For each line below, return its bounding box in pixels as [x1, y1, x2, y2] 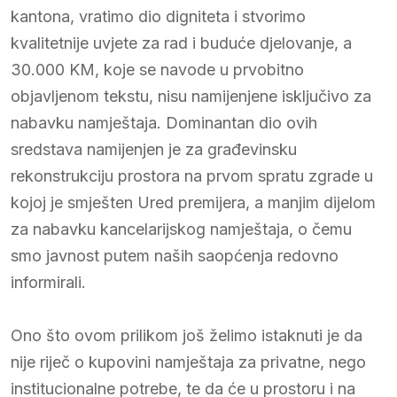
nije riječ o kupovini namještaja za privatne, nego [11, 352, 366, 371]
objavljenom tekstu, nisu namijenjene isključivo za [11, 86, 371, 105]
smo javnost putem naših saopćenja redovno [11, 245, 339, 265]
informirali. [11, 272, 86, 292]
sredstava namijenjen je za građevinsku [11, 139, 297, 159]
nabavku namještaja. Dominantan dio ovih [11, 113, 317, 132]
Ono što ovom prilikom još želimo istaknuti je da [11, 325, 362, 345]
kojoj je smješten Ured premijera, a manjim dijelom [11, 192, 376, 212]
